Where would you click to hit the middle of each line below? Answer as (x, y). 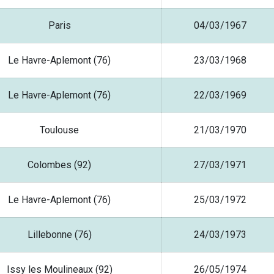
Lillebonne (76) (59, 235)
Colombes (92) (59, 165)
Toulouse (59, 130)
